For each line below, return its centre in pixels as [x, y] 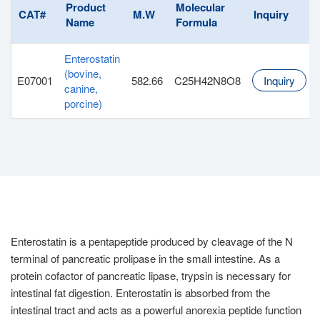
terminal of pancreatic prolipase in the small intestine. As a [145, 258]
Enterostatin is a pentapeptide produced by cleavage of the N [152, 241]
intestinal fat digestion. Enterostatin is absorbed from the [140, 292]
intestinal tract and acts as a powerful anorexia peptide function [156, 310]
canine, [81, 88]
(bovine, [83, 73]
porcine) [83, 103]
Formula [196, 22]
